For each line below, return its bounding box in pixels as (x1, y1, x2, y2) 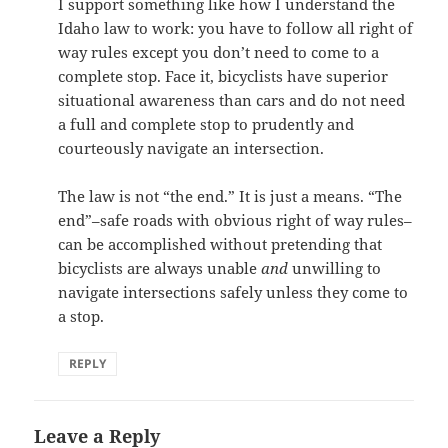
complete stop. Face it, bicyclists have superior (58, 66, 389, 86)
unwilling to (288, 258, 382, 278)
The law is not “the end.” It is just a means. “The (58, 186, 403, 206)
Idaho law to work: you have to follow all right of (58, 18, 414, 38)
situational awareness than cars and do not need (58, 90, 406, 110)
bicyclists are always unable (58, 258, 262, 278)
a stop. (58, 306, 105, 326)
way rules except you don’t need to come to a (58, 42, 380, 62)
